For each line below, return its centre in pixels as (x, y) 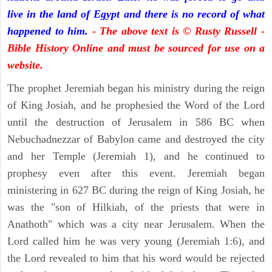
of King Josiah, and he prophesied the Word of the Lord (136, 105)
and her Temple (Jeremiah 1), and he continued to (136, 156)
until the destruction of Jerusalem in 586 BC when (136, 122)
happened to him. (50, 31)
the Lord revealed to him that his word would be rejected (136, 258)
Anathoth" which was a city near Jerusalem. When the (136, 224)
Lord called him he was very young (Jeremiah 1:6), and (136, 241)
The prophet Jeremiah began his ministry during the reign (136, 88)
